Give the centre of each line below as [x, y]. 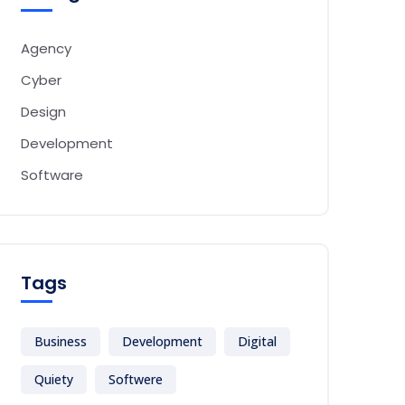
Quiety [54, 379]
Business [61, 341]
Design [43, 112]
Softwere [136, 379]
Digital [257, 341]
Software [52, 175]
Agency [46, 48]
